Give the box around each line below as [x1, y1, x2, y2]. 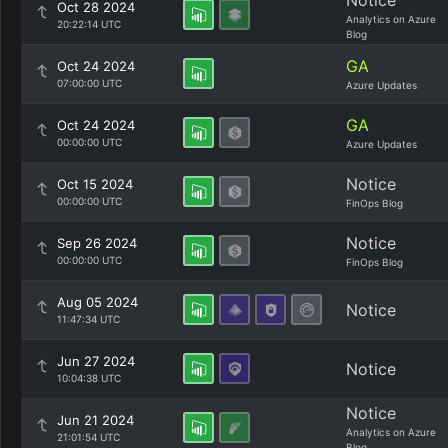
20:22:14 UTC [57, 18, 121, 30]
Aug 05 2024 [57, 294, 138, 310]
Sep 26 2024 [57, 235, 137, 251]
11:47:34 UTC [57, 313, 120, 325]
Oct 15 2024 [57, 176, 133, 192]
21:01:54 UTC [57, 431, 120, 443]
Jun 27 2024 [57, 353, 135, 369]
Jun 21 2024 [57, 412, 134, 428]
